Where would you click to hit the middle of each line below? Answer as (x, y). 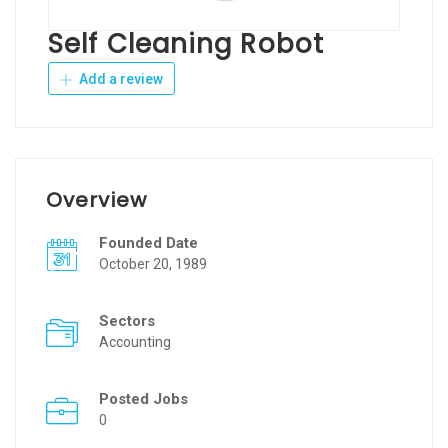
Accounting (135, 342)
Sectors (127, 321)
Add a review (119, 79)
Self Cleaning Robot (186, 44)
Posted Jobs (143, 399)
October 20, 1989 (153, 264)
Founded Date (148, 243)
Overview (96, 200)
